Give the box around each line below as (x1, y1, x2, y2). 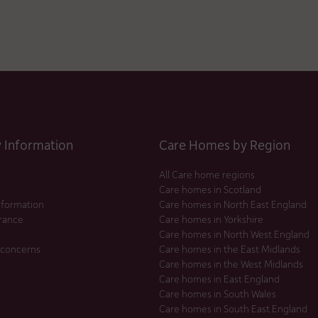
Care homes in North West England (159, 226, 309, 241)
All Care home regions (159, 167, 255, 181)
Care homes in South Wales (159, 286, 276, 300)
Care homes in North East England (159, 197, 307, 211)
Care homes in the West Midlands (159, 256, 303, 270)
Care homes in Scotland (159, 182, 261, 196)
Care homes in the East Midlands (159, 241, 300, 256)
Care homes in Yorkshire (159, 212, 263, 226)
